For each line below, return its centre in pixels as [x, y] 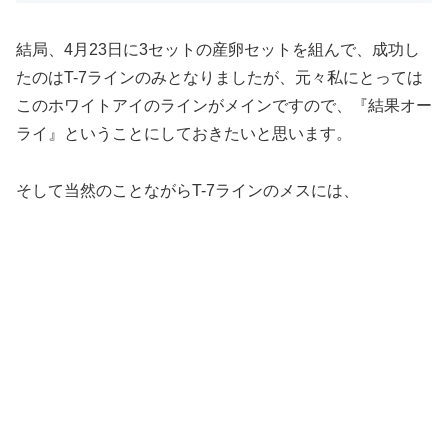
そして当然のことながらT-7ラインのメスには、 [187, 190]
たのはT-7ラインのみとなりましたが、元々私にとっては [219, 77]
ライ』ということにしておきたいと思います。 [184, 133]
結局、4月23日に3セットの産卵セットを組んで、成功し [218, 49]
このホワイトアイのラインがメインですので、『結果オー [224, 105]
